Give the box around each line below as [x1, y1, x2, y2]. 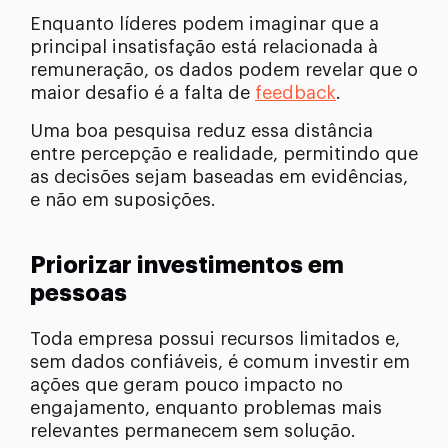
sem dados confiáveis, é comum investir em [30, 353, 410, 372]
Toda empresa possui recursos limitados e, [30, 330, 400, 349]
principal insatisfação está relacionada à [30, 38, 378, 57]
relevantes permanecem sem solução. [30, 422, 356, 441]
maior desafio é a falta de [30, 84, 255, 103]
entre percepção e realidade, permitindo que [30, 145, 418, 164]
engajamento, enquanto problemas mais [30, 399, 382, 418]
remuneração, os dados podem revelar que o [30, 61, 418, 80]
